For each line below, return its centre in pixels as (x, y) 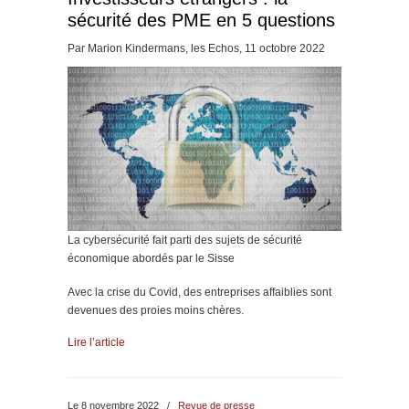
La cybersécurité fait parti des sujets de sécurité (185, 240)
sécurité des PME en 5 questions (201, 20)
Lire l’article (96, 342)
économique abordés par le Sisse (151, 258)
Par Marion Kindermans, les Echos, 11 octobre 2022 (196, 48)
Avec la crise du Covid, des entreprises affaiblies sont (199, 292)
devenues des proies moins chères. (156, 310)
